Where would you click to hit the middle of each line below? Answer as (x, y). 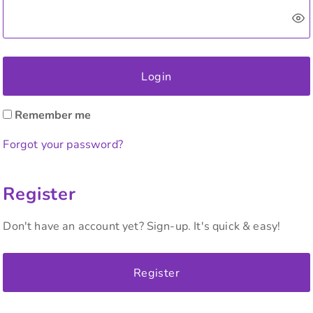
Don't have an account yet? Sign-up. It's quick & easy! (142, 227)
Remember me (53, 116)
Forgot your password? (63, 145)
